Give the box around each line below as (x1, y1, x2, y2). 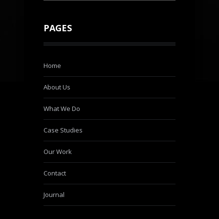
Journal (44, 190, 65, 199)
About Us (44, 83, 70, 92)
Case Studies (44, 126, 83, 135)
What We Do (44, 104, 80, 113)
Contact (44, 169, 66, 178)
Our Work (44, 147, 72, 156)
